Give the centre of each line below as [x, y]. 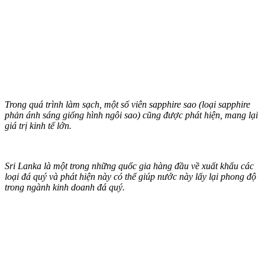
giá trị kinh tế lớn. [38, 125]
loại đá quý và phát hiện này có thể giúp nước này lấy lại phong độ [130, 176]
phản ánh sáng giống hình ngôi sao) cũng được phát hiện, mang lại [131, 115]
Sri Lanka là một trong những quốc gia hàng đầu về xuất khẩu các [129, 166]
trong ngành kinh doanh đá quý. [65, 187]
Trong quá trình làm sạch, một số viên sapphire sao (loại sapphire [127, 104]
